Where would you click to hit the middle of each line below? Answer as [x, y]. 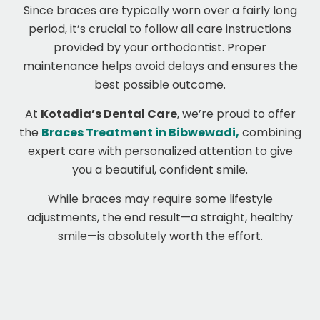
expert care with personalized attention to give [160, 151]
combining [270, 133]
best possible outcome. [160, 85]
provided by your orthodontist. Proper [160, 48]
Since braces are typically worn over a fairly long [160, 11]
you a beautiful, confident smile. [160, 170]
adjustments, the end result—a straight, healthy [160, 218]
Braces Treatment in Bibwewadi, [140, 133]
